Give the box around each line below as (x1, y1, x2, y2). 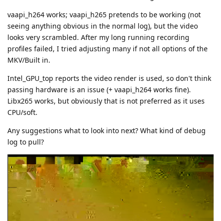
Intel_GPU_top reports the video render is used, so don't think (7, 73, 211, 83)
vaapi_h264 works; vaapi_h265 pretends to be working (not (7, 9, 201, 19)
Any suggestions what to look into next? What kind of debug (7, 125, 206, 135)
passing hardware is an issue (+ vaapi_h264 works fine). (7, 84, 191, 94)
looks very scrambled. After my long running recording (7, 32, 189, 42)
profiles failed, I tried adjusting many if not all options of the (7, 43, 208, 53)
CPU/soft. (7, 107, 37, 117)
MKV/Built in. (7, 55, 50, 65)
